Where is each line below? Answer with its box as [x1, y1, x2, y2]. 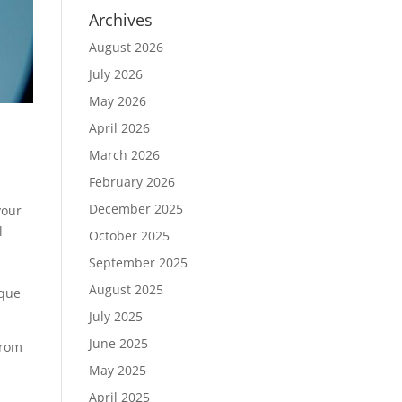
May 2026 [88, 92, 146, 109]
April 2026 [88, 119, 150, 136]
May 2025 [88, 362, 146, 379]
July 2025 [88, 308, 143, 325]
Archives [88, 9, 153, 31]
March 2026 [88, 146, 160, 163]
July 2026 [88, 66, 143, 83]
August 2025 [88, 281, 163, 298]
